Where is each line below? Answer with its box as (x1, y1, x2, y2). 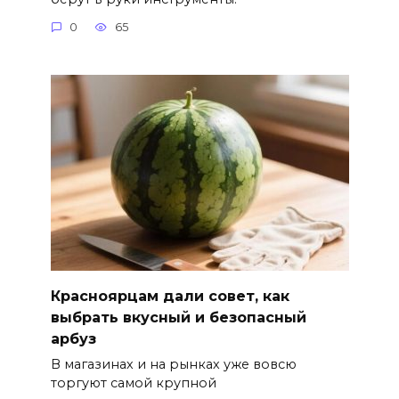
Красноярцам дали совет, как (50, 287, 289, 305)
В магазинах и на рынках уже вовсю (50, 355, 297, 372)
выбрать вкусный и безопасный (50, 308, 306, 326)
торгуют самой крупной (50, 374, 216, 391)
